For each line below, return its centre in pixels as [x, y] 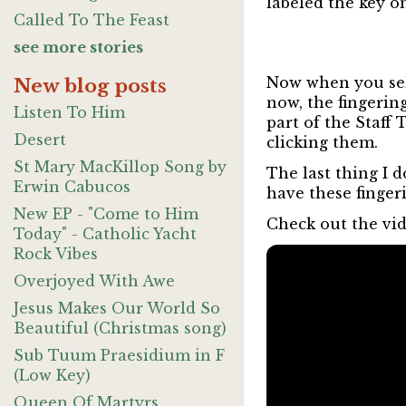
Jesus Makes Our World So [117, 308]
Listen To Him [69, 112]
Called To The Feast [92, 20]
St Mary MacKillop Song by [120, 167]
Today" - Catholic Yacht [105, 234]
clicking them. [322, 143]
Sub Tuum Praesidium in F [119, 355]
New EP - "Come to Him [106, 214]
